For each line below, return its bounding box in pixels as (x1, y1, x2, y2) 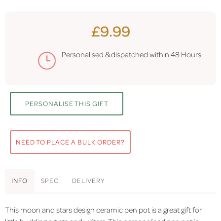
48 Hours (171, 49, 201, 60)
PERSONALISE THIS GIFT (25, 99, 109, 108)
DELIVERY (72, 176, 105, 185)
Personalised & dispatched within (62, 49, 171, 60)
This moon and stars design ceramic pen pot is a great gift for (5, 204, 202, 215)
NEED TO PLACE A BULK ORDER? (16, 138, 125, 147)
